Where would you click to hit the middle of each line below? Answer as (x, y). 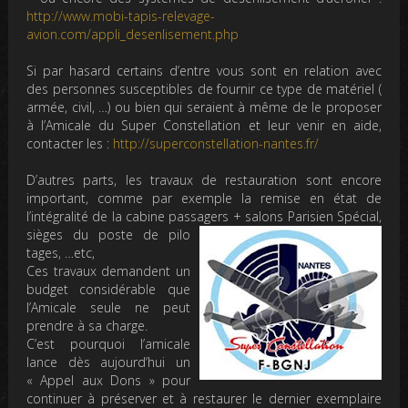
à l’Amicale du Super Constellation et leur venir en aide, (204, 126)
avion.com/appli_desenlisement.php (133, 35)
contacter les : (70, 144)
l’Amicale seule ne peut (108, 308)
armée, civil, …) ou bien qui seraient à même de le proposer (204, 107)
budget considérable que (108, 290)
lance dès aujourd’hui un (108, 362)
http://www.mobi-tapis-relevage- (121, 16)
